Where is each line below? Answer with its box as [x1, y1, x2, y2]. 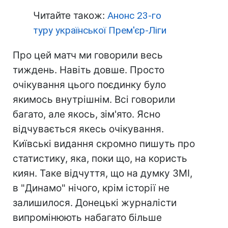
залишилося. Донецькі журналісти [13, 197, 177, 209]
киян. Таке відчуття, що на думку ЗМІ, [13, 167, 192, 179]
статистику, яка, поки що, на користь [13, 153, 187, 164]
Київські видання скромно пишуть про [13, 138, 195, 150]
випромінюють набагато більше [13, 212, 162, 223]
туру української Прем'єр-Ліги [33, 24, 166, 36]
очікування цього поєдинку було [13, 79, 166, 91]
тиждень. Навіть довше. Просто [13, 64, 164, 76]
